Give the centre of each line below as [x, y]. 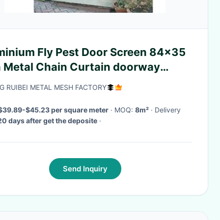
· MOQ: [125, 110]
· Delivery [152, 110]
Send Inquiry [85, 169]
